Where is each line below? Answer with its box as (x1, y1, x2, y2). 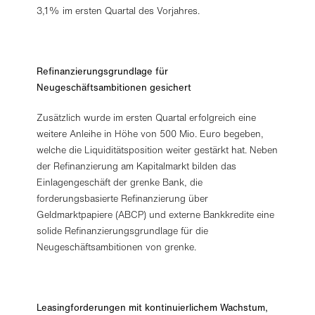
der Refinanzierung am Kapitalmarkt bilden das (37, 160, 237, 173)
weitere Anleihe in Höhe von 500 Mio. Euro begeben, (37, 127, 264, 141)
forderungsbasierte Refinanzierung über (37, 192, 209, 205)
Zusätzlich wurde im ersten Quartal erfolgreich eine (37, 111, 257, 124)
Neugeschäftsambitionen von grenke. (37, 240, 197, 254)
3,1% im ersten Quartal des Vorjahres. (37, 4, 200, 18)
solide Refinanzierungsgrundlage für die (37, 224, 209, 238)
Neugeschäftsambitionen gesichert (37, 81, 192, 94)
